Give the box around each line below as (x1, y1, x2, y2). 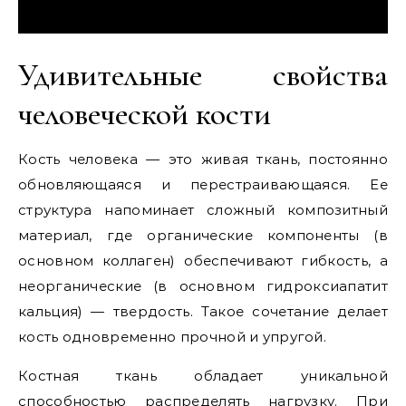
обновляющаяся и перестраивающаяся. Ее (18, 176, 388, 193)
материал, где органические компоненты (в (18, 227, 388, 244)
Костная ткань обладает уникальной (18, 367, 388, 384)
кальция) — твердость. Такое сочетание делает (18, 303, 388, 320)
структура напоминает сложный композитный (18, 201, 388, 218)
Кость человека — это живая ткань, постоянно (18, 150, 388, 168)
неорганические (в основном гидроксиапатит (18, 277, 388, 295)
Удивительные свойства (18, 55, 388, 94)
